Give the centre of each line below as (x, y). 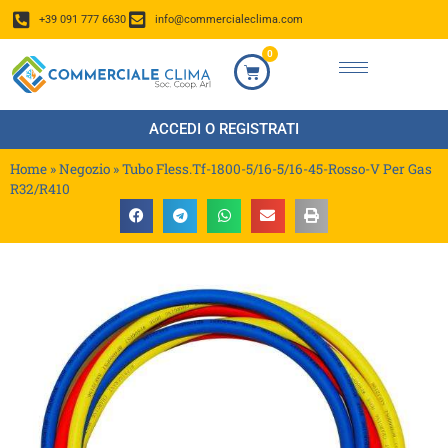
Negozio (84, 169)
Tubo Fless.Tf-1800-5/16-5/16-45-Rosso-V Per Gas (277, 169)
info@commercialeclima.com (228, 19)
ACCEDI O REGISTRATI (224, 129)
